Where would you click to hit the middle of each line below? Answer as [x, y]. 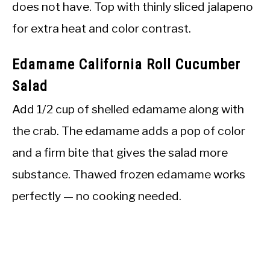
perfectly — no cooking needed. [97, 196]
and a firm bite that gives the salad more [120, 153]
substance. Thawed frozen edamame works [129, 174]
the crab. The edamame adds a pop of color [129, 131]
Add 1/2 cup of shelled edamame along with [128, 109]
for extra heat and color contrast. [102, 29]
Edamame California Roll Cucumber [126, 65]
